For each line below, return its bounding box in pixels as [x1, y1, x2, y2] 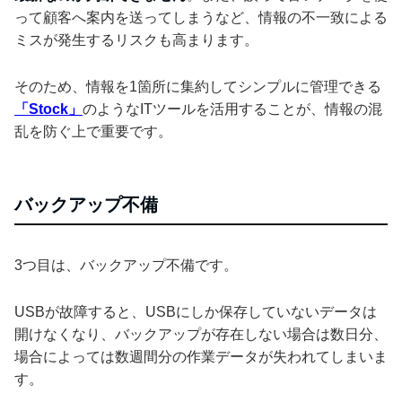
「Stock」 [14, 101, 83, 118]
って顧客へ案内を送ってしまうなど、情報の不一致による [14, 10, 388, 26]
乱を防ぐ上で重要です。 [14, 124, 172, 140]
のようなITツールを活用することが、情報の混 [83, 101, 382, 118]
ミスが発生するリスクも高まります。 [14, 32, 258, 48]
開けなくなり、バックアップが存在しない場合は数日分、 [14, 327, 388, 343]
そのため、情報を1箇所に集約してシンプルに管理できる [14, 79, 381, 95]
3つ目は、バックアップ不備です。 [14, 258, 238, 274]
